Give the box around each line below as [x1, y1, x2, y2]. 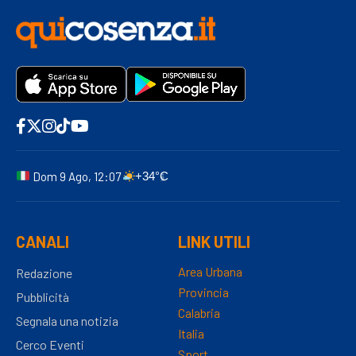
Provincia [178, 284, 229, 300]
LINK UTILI [178, 231, 250, 251]
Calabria [178, 304, 220, 320]
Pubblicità [16, 288, 69, 304]
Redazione [16, 265, 72, 281]
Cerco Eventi [16, 336, 84, 352]
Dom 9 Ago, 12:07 [33, 168, 122, 184]
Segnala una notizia [16, 312, 118, 328]
